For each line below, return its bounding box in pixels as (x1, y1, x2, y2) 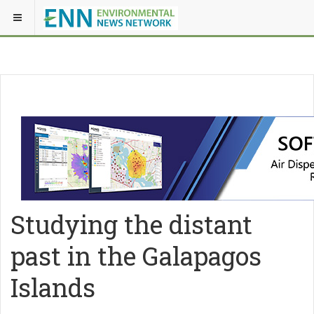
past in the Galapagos (11, 239, 261, 273)
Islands (11, 271, 95, 304)
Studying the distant (11, 207, 252, 241)
